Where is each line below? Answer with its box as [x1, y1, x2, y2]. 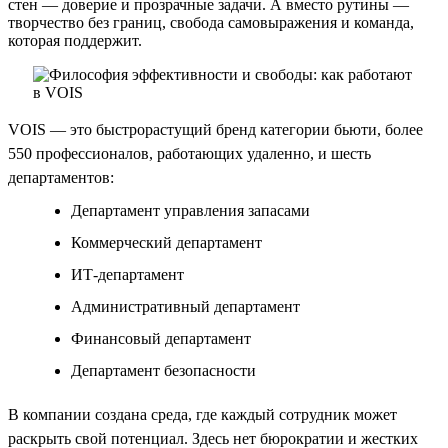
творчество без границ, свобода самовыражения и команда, [8, 13, 414, 31]
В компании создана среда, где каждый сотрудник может [8, 405, 397, 423]
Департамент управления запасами [71, 201, 310, 219]
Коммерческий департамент [71, 233, 262, 251]
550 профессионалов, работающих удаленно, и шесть [8, 144, 371, 162]
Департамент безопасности [71, 361, 256, 379]
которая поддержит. [8, 31, 142, 49]
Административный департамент [71, 297, 300, 315]
